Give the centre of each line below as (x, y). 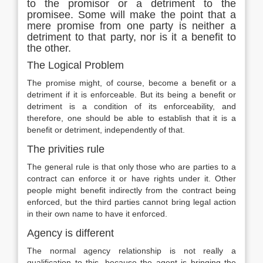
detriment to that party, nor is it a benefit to (131, 37)
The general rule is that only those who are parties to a (131, 167)
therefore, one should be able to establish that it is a (131, 118)
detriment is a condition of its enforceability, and (131, 106)
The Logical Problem (75, 65)
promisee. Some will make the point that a (131, 15)
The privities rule (66, 149)
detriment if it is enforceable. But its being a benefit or (131, 95)
